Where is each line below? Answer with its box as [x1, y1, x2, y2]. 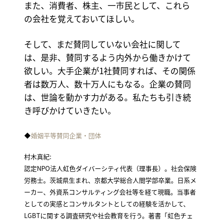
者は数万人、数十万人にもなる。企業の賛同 [24, 78, 191, 90]
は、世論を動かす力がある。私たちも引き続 [24, 91, 191, 104]
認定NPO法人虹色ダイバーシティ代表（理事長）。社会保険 [24, 164, 196, 173]
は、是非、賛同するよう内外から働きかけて [24, 51, 191, 64]
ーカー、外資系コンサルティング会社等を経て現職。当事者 [24, 187, 196, 197]
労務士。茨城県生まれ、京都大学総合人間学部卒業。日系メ [24, 175, 196, 185]
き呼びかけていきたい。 [24, 104, 116, 117]
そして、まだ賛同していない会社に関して [24, 38, 181, 51]
